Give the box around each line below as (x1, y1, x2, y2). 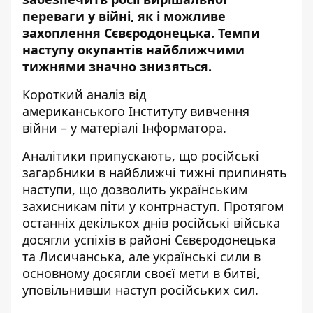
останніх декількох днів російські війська (22, 214, 280, 231)
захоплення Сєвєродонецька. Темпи (22, 24, 260, 41)
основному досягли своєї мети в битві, (22, 264, 260, 282)
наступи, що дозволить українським (22, 180, 247, 198)
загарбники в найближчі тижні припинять (22, 163, 287, 181)
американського (22, 102, 129, 119)
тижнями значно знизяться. (22, 57, 212, 75)
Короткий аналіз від (22, 85, 146, 103)
